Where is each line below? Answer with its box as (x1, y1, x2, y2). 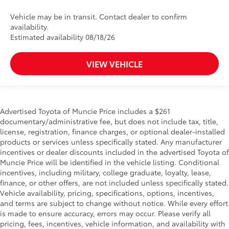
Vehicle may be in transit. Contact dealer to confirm (10, 11, 187, 22)
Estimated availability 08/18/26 (10, 32, 115, 42)
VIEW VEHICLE (86, 58, 143, 70)
